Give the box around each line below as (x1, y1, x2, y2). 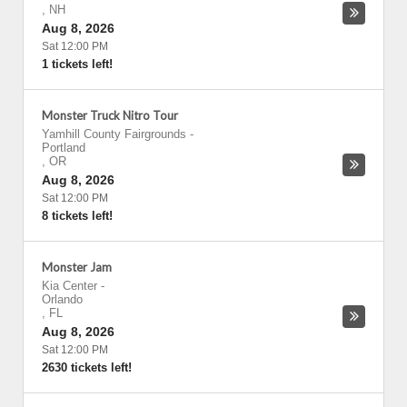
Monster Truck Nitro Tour (42, 108, 178, 123)
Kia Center (42, 279, 97, 293)
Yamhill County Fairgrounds (42, 127, 186, 141)
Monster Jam (42, 260, 112, 274)
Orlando (42, 293, 83, 306)
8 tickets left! (42, 209, 113, 223)
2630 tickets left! (42, 361, 132, 374)
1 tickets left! (42, 57, 113, 71)
